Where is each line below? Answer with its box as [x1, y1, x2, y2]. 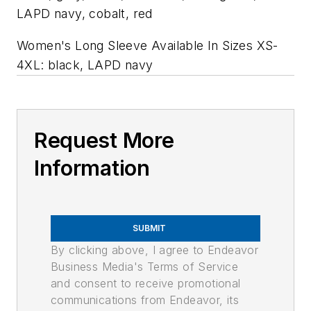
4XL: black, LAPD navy [17, 57, 153, 72]
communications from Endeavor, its [51, 292, 239, 307]
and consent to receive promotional [51, 276, 241, 290]
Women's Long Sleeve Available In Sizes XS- [17, 37, 278, 53]
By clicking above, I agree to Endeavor [51, 242, 259, 257]
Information [34, 155, 150, 180]
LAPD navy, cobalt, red [17, 6, 153, 22]
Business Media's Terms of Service [51, 259, 239, 274]
